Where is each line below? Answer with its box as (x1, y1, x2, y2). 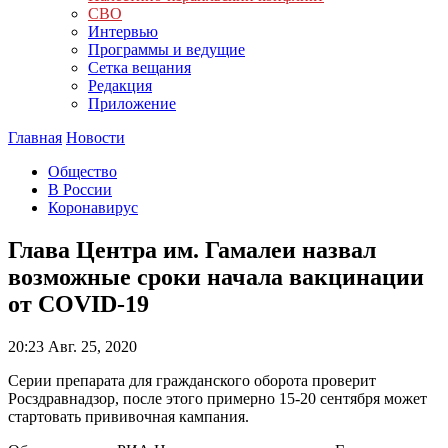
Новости (66, 129, 125, 146)
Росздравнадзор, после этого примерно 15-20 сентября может (8, 389, 427, 407)
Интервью (88, 23, 158, 40)
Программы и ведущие (88, 41, 245, 58)
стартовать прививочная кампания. (8, 407, 249, 425)
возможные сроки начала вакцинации (8, 263, 424, 290)
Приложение (88, 95, 176, 112)
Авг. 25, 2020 (44, 337, 137, 355)
